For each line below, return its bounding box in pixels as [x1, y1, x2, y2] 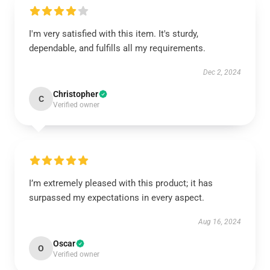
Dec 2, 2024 [203, 68, 241, 77]
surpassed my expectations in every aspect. [29, 192, 204, 203]
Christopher [53, 89, 98, 99]
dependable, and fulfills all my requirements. [29, 43, 206, 54]
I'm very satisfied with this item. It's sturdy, [29, 28, 198, 39]
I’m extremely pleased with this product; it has [29, 178, 213, 189]
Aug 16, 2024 [198, 218, 241, 226]
